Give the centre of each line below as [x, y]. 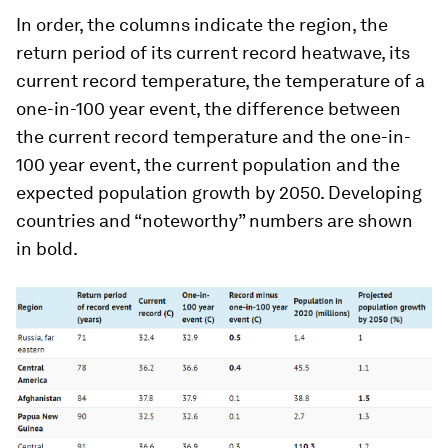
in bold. [47, 249]
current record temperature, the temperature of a [220, 81]
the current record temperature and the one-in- [213, 137]
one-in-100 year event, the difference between [208, 109]
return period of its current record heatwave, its [213, 53]
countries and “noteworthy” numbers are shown [214, 221]
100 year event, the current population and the [208, 165]
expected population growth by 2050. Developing [219, 193]
